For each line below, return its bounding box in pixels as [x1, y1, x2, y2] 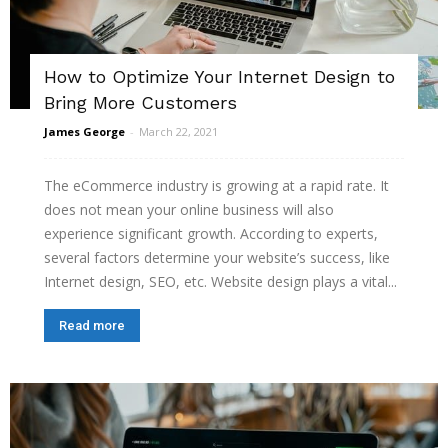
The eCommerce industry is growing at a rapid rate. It [44, 176, 389, 196]
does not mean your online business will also [44, 200, 334, 220]
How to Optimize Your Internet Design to [44, 66, 395, 88]
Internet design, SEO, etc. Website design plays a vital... [44, 272, 397, 292]
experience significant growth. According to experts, [44, 224, 378, 244]
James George [44, 124, 125, 140]
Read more [59, 318, 125, 334]
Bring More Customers [44, 92, 237, 114]
